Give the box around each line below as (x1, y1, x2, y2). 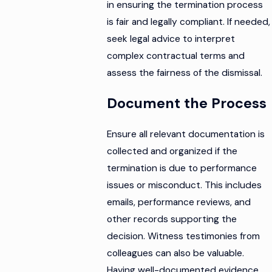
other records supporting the (107, 213, 237, 226)
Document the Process (107, 94, 267, 113)
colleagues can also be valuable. (107, 247, 245, 260)
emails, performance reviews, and (107, 196, 251, 209)
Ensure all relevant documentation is (107, 128, 265, 141)
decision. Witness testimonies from (107, 230, 260, 243)
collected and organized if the (107, 145, 238, 158)
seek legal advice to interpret (107, 32, 236, 45)
